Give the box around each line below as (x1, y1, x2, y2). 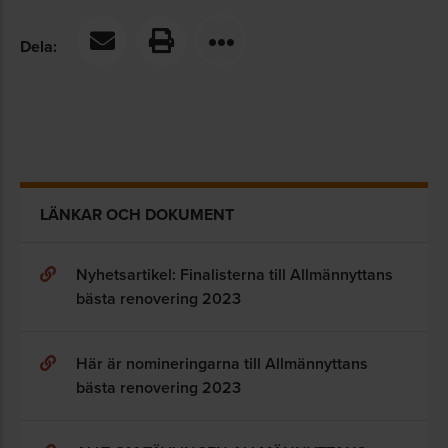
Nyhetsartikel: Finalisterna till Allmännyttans (76, 262, 393, 286)
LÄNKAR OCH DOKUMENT (40, 202, 234, 226)
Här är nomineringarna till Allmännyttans (76, 351, 368, 375)
